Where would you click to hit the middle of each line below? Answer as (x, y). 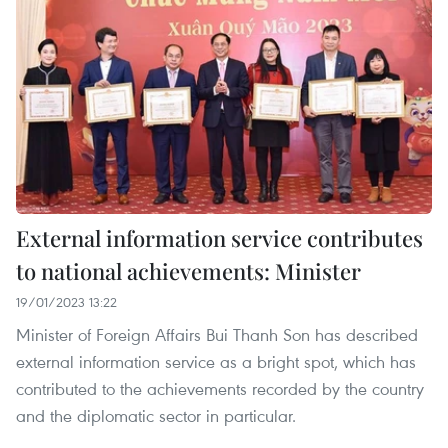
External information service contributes (219, 238)
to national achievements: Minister (188, 271)
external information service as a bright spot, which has (216, 362)
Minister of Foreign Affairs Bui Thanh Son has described (217, 335)
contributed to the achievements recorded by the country (220, 389)
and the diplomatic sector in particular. (156, 416)
